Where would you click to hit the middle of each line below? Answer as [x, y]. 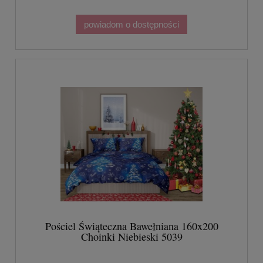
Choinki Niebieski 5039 [131, 237]
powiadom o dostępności [131, 24]
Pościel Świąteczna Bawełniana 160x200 [131, 226]
